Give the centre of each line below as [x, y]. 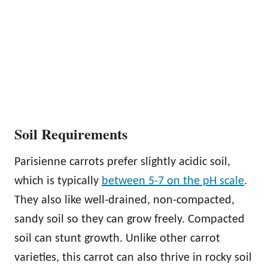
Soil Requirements [71, 133]
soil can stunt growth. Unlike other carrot [117, 238]
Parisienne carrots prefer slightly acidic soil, [122, 162]
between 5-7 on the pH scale [173, 181]
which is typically [58, 181]
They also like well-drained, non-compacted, [124, 200]
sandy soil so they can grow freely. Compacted [130, 219]
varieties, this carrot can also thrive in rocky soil [133, 258]
